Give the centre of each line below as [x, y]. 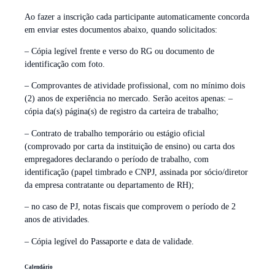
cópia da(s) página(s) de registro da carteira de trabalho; [122, 112]
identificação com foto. [65, 64]
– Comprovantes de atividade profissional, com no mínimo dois [135, 86]
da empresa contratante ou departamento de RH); [109, 185]
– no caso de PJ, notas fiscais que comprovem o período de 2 [130, 207]
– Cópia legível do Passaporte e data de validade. [109, 241]
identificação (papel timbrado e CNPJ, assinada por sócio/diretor [136, 172]
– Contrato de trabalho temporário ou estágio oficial [115, 133]
